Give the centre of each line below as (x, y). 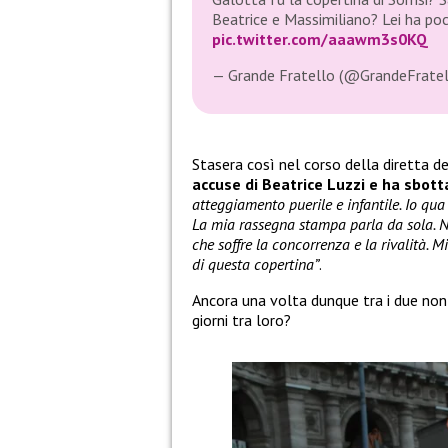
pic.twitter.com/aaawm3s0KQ (320, 39)
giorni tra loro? (241, 320)
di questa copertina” (255, 264)
